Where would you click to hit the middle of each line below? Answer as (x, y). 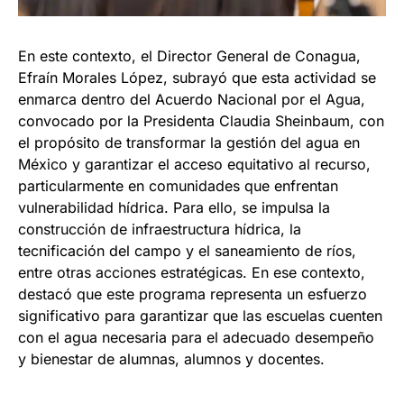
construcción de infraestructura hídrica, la (160, 229)
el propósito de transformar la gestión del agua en (189, 142)
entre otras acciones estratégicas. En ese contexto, (192, 272)
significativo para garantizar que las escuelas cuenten (200, 315)
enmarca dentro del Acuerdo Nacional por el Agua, (192, 99)
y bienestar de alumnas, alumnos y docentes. (171, 358)
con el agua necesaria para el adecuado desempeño (196, 337)
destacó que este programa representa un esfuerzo (193, 294)
